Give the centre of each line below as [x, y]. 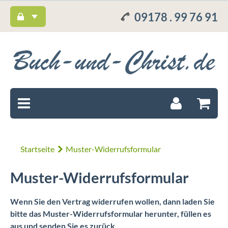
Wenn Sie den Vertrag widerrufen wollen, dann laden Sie [112, 201]
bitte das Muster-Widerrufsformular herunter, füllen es [111, 213]
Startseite [37, 149]
